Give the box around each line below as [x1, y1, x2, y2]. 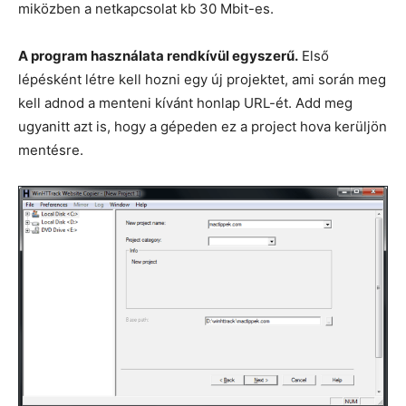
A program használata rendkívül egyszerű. [18, 47, 298, 64]
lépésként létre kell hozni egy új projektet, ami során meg [18, 71, 386, 88]
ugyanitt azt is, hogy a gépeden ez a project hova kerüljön [18, 118, 387, 135]
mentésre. [18, 141, 83, 159]
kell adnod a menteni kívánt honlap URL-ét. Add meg [18, 94, 353, 111]
